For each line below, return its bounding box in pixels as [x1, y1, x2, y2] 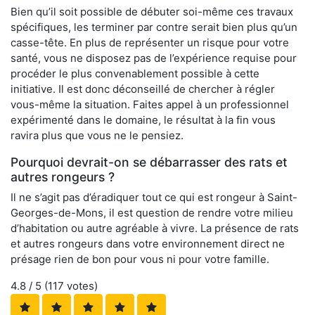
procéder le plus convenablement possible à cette [11, 67, 259, 81]
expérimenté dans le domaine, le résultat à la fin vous [11, 113, 276, 127]
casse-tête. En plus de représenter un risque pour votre [11, 36, 289, 50]
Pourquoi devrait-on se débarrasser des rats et [11, 155, 288, 170]
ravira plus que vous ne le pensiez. [11, 129, 184, 143]
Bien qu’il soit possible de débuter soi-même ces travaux [11, 5, 293, 19]
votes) [64, 279, 98, 293]
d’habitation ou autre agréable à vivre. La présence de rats [11, 221, 299, 236]
